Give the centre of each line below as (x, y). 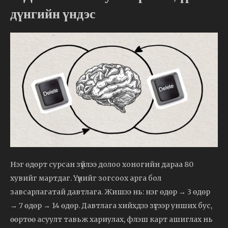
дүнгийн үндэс (53, 13)
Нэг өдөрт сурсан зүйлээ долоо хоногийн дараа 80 (102, 164)
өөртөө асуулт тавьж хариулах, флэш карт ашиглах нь (111, 219)
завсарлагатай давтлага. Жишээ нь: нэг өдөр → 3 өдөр (110, 192)
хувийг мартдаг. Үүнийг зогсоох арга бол (86, 178)
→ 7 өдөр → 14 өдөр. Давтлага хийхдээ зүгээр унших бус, (111, 205)
